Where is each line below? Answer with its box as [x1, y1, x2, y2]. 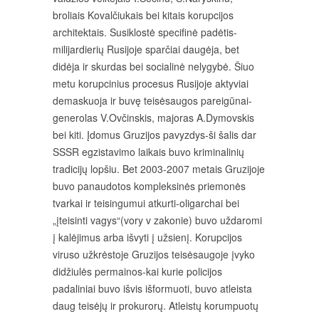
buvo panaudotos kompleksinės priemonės [53, 179, 246, 193]
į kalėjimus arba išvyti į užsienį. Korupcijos [53, 230, 242, 244]
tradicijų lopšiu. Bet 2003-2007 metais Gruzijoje [53, 162, 265, 176]
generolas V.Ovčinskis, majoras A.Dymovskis [53, 110, 254, 125]
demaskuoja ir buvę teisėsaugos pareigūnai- [53, 93, 252, 108]
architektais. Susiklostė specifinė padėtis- [53, 25, 237, 39]
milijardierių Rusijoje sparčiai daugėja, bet [53, 42, 239, 56]
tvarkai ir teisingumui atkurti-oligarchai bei [53, 196, 239, 210]
